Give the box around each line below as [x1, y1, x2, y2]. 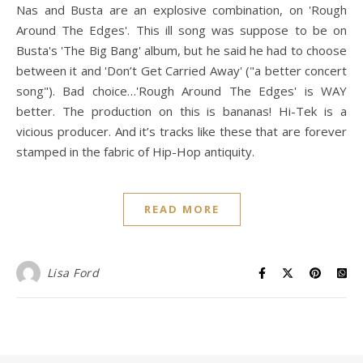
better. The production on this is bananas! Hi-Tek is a [16, 103, 347, 120]
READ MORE [143, 202, 220, 217]
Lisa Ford [46, 265, 99, 281]
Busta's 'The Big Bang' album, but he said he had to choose [16, 42, 347, 59]
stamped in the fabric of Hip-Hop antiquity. [16, 143, 254, 160]
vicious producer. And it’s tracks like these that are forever [16, 123, 347, 140]
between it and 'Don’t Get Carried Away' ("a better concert [16, 62, 347, 79]
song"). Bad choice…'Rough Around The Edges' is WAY [16, 83, 347, 100]
